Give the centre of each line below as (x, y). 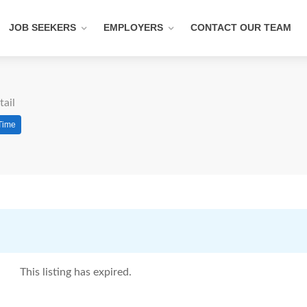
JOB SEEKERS (42, 27)
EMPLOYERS (133, 27)
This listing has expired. (76, 272)
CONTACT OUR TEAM (241, 27)
